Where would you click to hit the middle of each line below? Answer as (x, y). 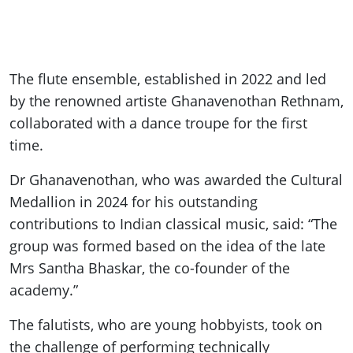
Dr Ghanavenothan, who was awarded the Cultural (176, 180)
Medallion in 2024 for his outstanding (134, 202)
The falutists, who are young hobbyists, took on (166, 325)
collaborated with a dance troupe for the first (158, 123)
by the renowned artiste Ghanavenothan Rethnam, (176, 101)
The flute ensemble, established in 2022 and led (168, 79)
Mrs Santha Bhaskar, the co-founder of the (150, 268)
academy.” (44, 290)
